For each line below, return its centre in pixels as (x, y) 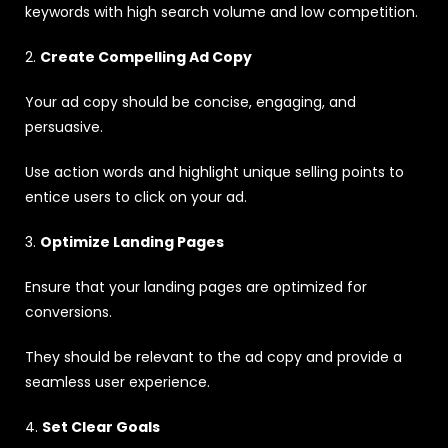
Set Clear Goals (101, 426)
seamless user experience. (117, 381)
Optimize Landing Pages (132, 241)
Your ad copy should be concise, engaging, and (190, 101)
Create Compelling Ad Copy (146, 56)
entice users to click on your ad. (136, 196)
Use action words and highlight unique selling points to (214, 171)
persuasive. (64, 126)
